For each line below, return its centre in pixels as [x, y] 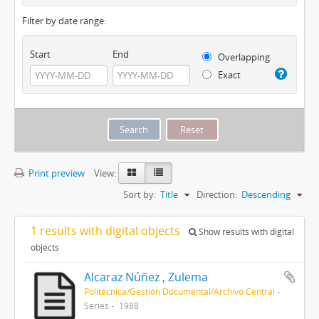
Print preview [56, 173]
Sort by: [140, 194]
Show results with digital [245, 231]
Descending [266, 194]
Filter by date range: [64, 21]
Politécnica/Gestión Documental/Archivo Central [179, 291]
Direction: [217, 194]
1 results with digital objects [107, 230]
